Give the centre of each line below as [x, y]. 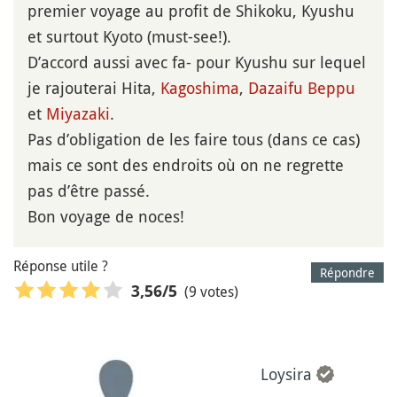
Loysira [286, 374]
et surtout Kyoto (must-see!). [129, 37]
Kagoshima [200, 88]
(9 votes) [211, 291]
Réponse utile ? [61, 266]
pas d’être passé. [89, 191]
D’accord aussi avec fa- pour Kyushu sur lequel [197, 62]
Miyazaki [78, 114]
